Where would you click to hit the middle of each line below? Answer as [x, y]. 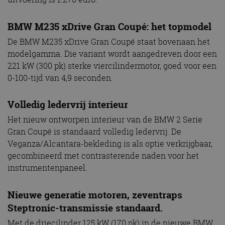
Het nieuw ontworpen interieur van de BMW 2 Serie [105, 120]
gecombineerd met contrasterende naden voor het [103, 156]
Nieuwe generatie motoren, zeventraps [95, 195]
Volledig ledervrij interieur [68, 105]
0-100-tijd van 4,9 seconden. [60, 78]
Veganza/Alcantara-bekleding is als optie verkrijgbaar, [110, 144]
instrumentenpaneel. [47, 168]
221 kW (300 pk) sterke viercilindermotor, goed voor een [112, 66]
